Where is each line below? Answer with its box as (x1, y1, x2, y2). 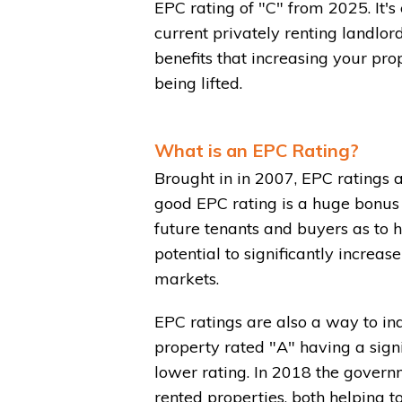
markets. (154, 268, 223, 290)
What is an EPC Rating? (154, 139, 359, 162)
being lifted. (154, 73, 242, 94)
